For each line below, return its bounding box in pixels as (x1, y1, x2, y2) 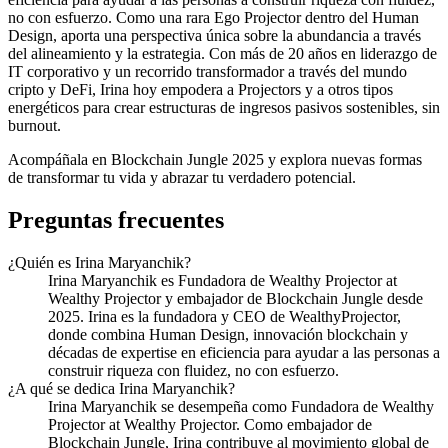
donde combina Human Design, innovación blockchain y (48, 325, 408, 343)
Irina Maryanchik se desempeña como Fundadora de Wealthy (48, 397, 434, 415)
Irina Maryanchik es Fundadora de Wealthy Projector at (48, 271, 397, 289)
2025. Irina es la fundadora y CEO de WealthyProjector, (48, 307, 401, 325)
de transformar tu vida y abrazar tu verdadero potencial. (8, 168, 356, 186)
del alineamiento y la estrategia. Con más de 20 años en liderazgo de (8, 44, 437, 62)
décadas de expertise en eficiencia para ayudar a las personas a (48, 343, 440, 361)
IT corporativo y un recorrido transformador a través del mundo (8, 62, 407, 80)
